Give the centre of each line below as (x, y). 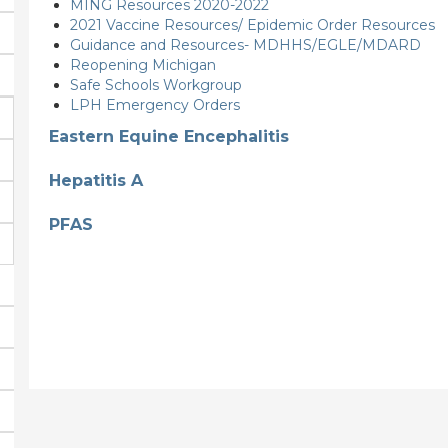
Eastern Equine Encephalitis (169, 136)
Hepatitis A (96, 180)
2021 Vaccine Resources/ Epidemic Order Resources (252, 24)
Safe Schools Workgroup (156, 84)
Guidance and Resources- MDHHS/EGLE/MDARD (245, 44)
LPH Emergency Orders (155, 104)
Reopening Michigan (143, 64)
